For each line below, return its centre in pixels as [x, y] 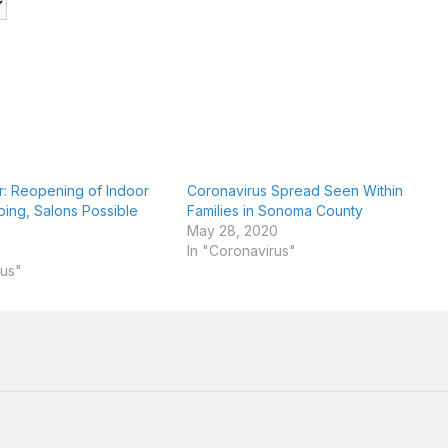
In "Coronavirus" [241, 250]
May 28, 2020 [232, 230]
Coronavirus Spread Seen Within [294, 190]
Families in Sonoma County [274, 210]
